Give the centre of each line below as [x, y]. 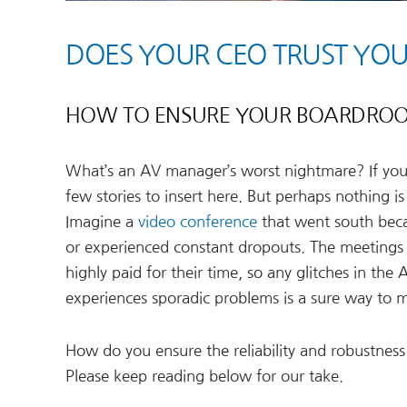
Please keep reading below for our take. [204, 377]
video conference [198, 222]
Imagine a [102, 222]
